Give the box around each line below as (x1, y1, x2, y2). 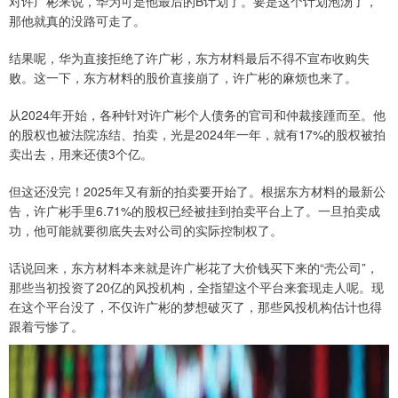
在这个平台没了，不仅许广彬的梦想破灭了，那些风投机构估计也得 (9, 298, 382, 315)
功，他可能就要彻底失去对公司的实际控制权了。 (9, 221, 283, 239)
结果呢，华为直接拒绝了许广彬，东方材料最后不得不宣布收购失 (9, 49, 370, 67)
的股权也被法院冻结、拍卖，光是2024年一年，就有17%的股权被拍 (9, 125, 386, 143)
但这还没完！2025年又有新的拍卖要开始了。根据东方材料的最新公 (9, 182, 386, 200)
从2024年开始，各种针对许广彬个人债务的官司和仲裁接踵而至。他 (9, 106, 386, 123)
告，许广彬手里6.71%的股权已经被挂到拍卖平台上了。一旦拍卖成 (9, 202, 380, 219)
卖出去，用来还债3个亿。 (9, 145, 153, 163)
